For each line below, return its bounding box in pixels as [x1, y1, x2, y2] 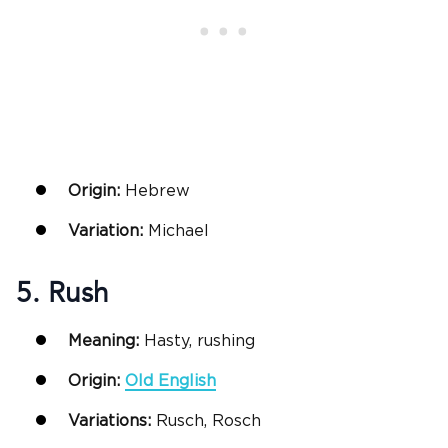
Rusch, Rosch [151, 413, 261, 430]
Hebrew [125, 182, 190, 199]
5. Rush [16, 274, 109, 313]
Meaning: [68, 333, 144, 350]
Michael [148, 222, 209, 239]
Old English [125, 373, 216, 390]
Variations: [68, 413, 151, 430]
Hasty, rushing [144, 333, 255, 350]
